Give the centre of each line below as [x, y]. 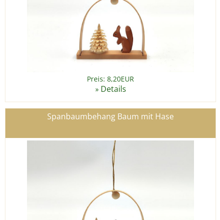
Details [113, 89]
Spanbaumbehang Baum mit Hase [110, 117]
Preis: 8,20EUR [110, 79]
